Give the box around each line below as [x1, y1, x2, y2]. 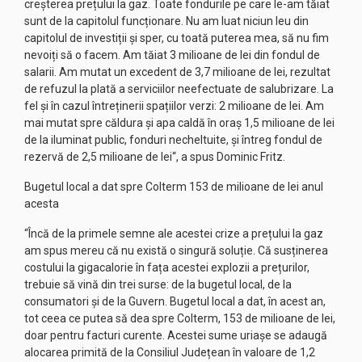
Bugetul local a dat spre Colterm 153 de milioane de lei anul [24, 179, 323, 193]
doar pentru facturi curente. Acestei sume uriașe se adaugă [24, 328, 327, 342]
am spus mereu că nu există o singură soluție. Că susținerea [24, 243, 328, 257]
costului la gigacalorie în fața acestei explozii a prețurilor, [24, 260, 309, 274]
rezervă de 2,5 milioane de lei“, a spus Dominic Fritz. [24, 149, 285, 163]
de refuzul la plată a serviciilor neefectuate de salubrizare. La [24, 82, 334, 95]
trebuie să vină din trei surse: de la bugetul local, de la [24, 277, 292, 291]
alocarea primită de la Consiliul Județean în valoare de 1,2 [24, 345, 315, 359]
